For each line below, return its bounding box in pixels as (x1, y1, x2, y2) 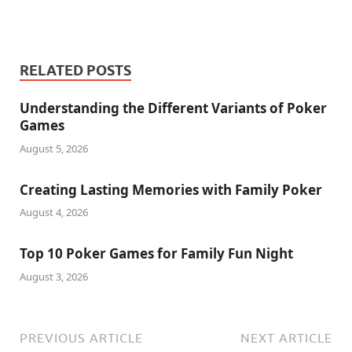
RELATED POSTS (20, 62, 131, 79)
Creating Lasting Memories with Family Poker (20, 180, 322, 199)
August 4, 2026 (20, 205, 88, 220)
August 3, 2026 (20, 269, 88, 284)
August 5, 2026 (20, 141, 88, 156)
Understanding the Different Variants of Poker (20, 99, 327, 118)
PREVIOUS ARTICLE (20, 330, 143, 345)
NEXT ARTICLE (240, 330, 332, 345)
